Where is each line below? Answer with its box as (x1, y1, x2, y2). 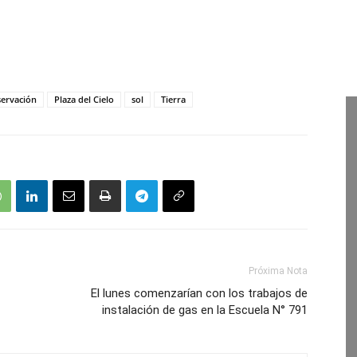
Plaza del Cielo (54, 93, 114, 105)
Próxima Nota (249, 265, 308, 277)
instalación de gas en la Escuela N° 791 (102, 303, 308, 317)
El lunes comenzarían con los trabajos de (91, 286, 308, 300)
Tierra (161, 93, 186, 105)
